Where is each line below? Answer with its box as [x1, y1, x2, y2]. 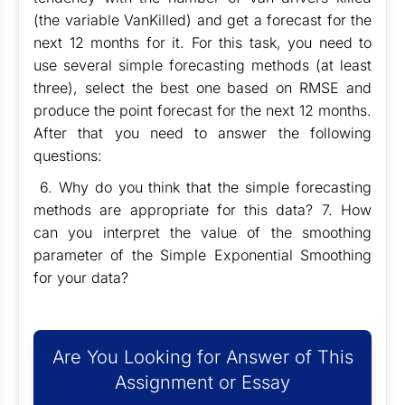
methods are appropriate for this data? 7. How [33, 201, 372, 219]
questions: [33, 146, 102, 165]
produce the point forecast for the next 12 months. [33, 101, 372, 119]
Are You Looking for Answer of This [52, 346, 353, 368]
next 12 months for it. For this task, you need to [33, 33, 372, 52]
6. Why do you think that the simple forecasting [33, 178, 372, 196]
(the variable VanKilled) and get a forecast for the [33, 11, 372, 29]
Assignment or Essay [115, 372, 290, 393]
